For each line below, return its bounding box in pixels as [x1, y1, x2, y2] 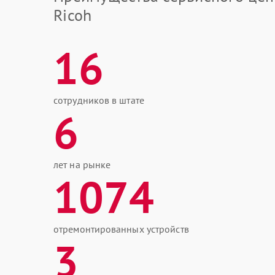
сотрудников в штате [53, 94, 144, 106]
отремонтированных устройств [53, 223, 189, 235]
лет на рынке [53, 158, 111, 171]
